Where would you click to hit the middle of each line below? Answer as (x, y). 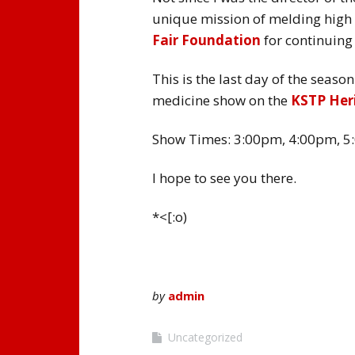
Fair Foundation (206, 40)
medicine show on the (221, 100)
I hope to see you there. (224, 177)
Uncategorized (205, 337)
